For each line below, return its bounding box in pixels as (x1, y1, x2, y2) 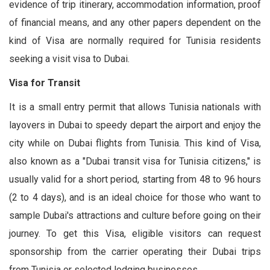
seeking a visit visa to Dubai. (9, 52, 130, 64)
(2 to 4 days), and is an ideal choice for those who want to (9, 191, 261, 203)
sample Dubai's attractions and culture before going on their (9, 209, 261, 221)
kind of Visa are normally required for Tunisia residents (9, 34, 261, 46)
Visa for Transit (9, 77, 80, 89)
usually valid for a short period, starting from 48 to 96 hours (9, 173, 261, 185)
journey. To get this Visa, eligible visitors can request (9, 227, 261, 239)
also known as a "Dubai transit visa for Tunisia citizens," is (9, 155, 261, 167)
